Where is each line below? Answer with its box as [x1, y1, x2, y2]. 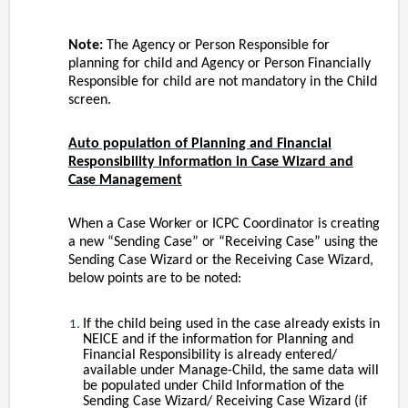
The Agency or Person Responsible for [103, 38, 330, 54]
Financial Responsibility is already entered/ [83, 348, 337, 363]
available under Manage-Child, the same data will [83, 363, 379, 379]
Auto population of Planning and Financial [68, 137, 331, 152]
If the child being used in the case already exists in [83, 317, 380, 332]
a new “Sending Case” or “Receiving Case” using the [68, 235, 378, 250]
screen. [68, 93, 118, 108]
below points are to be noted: [68, 271, 241, 287]
